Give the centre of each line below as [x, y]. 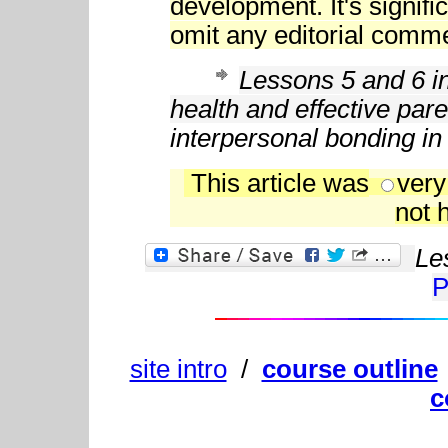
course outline [349, 369]
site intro [178, 369]
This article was [276, 183]
